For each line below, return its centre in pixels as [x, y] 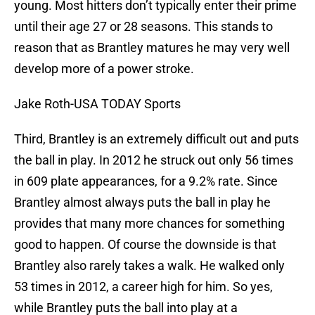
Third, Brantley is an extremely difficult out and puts [156, 139]
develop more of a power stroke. [104, 69]
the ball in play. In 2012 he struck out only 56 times [154, 160]
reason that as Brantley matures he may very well [152, 48]
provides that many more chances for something [149, 224]
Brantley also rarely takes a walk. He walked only [149, 266]
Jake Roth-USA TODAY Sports [97, 104]
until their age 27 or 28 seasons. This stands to [143, 27]
